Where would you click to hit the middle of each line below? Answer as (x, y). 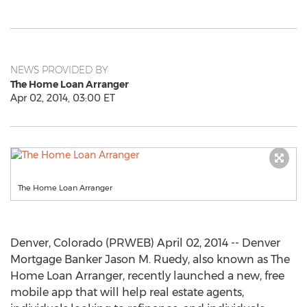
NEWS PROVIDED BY (59, 70)
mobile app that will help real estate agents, (127, 292)
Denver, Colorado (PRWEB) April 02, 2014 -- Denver (145, 243)
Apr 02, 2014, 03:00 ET (63, 98)
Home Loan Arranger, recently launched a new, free (147, 276)
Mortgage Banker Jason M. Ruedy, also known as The (150, 259)
